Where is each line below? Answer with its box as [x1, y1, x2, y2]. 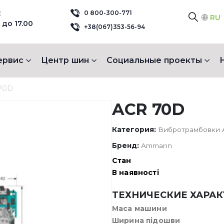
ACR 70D [112, 99, 184, 119]
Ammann [141, 141, 172, 149]
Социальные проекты [106, 55, 202, 65]
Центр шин [40, 55, 89, 65]
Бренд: [112, 141, 141, 149]
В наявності [112, 167, 159, 177]
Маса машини [112, 204, 167, 213]
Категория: [112, 125, 158, 133]
